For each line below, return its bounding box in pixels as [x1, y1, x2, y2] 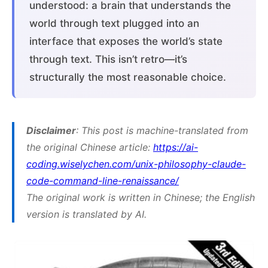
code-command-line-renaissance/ [26, 174, 179, 187]
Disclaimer [26, 124, 76, 136]
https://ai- [153, 141, 198, 153]
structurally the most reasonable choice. [29, 71, 226, 83]
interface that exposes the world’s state [29, 35, 223, 47]
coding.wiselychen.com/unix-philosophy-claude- [26, 157, 246, 170]
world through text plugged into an [29, 17, 199, 29]
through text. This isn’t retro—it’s [29, 53, 187, 65]
